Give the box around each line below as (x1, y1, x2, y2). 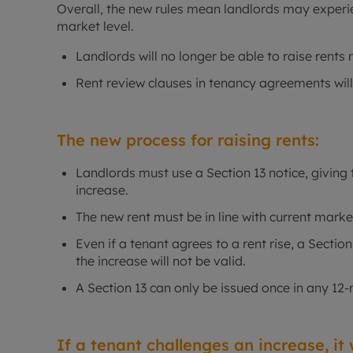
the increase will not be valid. (76, 253, 246, 269)
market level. (57, 18, 137, 35)
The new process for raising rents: (57, 130, 319, 150)
